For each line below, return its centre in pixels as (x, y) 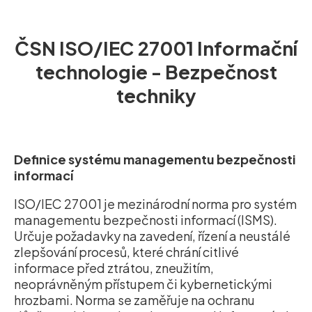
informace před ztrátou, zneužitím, (114, 268)
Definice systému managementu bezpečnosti (155, 159)
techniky (156, 95)
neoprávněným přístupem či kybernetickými (143, 284)
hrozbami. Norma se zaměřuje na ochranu (134, 300)
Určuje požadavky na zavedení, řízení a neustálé (152, 236)
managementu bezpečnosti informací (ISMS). (146, 220)
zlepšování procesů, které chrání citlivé (126, 252)
